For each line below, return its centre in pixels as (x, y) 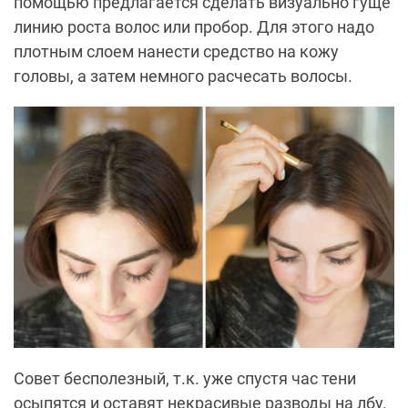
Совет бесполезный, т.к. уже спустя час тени (185, 379)
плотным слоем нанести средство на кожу (176, 51)
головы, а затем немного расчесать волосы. (183, 76)
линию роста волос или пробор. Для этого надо (194, 26)
